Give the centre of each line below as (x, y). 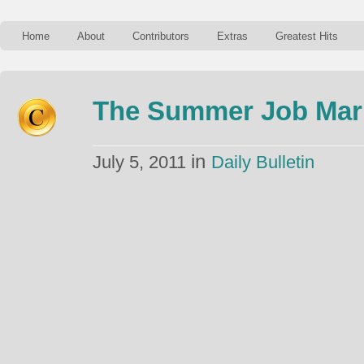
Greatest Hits (307, 36)
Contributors (161, 36)
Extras (232, 36)
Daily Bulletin (263, 162)
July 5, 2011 (142, 162)
